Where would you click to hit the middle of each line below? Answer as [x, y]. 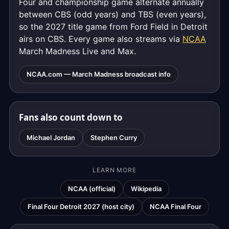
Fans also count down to [71, 117]
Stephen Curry [114, 138]
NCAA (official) [91, 189]
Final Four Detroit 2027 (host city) [81, 207]
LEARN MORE [114, 170]
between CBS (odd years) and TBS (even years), [112, 14]
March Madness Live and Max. [77, 51]
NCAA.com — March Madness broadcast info [99, 74]
